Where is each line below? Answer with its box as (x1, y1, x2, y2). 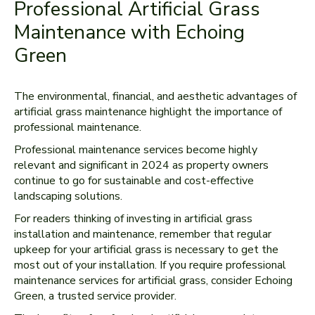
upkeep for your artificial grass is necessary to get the (14, 242, 278, 257)
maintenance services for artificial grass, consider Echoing (14, 273, 292, 288)
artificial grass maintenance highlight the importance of (14, 104, 282, 120)
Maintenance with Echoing (14, 19, 245, 46)
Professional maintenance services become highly (14, 142, 257, 157)
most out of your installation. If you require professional (14, 257, 286, 273)
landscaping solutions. (14, 188, 122, 204)
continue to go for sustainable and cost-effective (14, 173, 254, 188)
